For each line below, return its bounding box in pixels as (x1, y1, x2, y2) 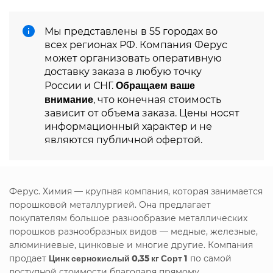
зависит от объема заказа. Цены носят (44, 107, 239, 119)
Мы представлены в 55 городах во (44, 25, 218, 37)
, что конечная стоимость (93, 93, 221, 105)
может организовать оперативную (44, 52, 222, 64)
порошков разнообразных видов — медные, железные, (9, 225, 258, 237)
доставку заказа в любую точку (44, 65, 202, 77)
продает (9, 252, 49, 264)
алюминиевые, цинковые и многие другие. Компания (9, 239, 253, 250)
